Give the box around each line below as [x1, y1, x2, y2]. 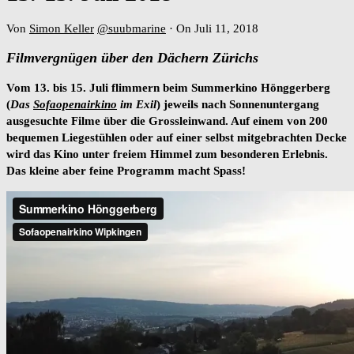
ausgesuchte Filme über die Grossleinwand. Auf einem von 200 [6, 115, 328, 128]
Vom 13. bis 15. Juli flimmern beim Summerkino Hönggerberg [6, 81, 330, 95]
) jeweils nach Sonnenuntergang [156, 98, 319, 111]
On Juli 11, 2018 [173, 22, 258, 36]
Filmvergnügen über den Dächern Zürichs [6, 49, 258, 66]
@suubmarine [97, 22, 166, 36]
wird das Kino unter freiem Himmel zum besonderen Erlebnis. [6, 148, 328, 161]
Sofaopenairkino [33, 98, 117, 111]
